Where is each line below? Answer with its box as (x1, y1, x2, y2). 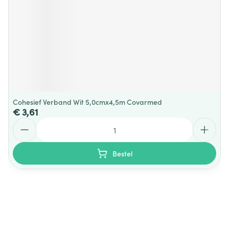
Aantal (12, 117, 37, 128)
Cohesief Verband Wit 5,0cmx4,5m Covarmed (13, 97, 162, 107)
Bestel (112, 148, 132, 158)
